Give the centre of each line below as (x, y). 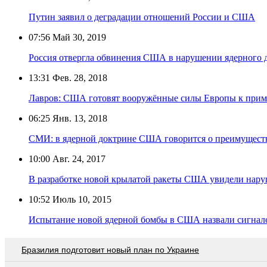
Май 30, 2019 (78, 37)
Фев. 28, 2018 (79, 77)
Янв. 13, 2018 (79, 118)
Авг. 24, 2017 (78, 159)
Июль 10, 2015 (81, 199)
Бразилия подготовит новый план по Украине (110, 249)
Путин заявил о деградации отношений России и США (142, 17)
